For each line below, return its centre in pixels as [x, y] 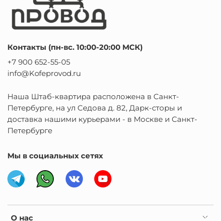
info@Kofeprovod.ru [44, 73]
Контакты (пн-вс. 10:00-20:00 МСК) [75, 47]
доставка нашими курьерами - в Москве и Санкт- [102, 119]
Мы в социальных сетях [55, 156]
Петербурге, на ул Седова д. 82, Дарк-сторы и [95, 108]
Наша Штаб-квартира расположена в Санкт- [93, 97]
